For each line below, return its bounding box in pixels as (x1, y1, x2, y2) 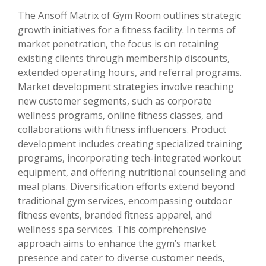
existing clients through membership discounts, (18, 52, 230, 65)
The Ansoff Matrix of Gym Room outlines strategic (18, 9, 241, 23)
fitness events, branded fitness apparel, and (18, 208, 212, 222)
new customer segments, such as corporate (18, 94, 212, 108)
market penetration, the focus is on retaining (18, 37, 219, 51)
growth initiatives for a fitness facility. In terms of (18, 23, 236, 37)
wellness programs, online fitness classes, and (18, 109, 223, 122)
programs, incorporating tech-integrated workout (18, 151, 241, 165)
